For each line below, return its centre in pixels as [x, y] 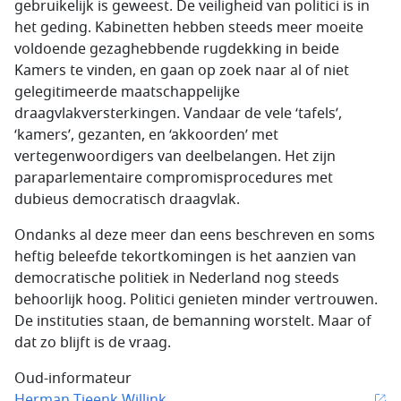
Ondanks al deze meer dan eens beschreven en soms [195, 235]
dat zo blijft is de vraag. [93, 343]
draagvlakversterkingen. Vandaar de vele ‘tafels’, [178, 114]
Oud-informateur [73, 379]
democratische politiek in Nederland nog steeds [177, 278]
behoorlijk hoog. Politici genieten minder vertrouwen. [196, 300]
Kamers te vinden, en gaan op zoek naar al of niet [182, 71]
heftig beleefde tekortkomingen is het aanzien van [185, 257]
